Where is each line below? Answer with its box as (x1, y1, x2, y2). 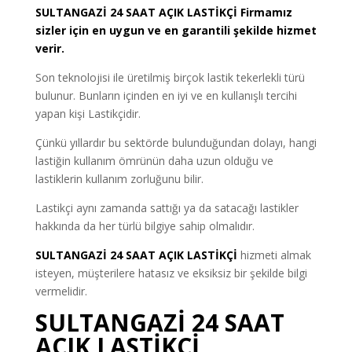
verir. (35, 41, 64, 57)
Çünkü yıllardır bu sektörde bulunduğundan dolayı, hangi (35, 135, 317, 151)
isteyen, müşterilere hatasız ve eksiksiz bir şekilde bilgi (35, 266, 307, 281)
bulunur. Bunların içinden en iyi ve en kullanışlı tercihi (35, 88, 297, 104)
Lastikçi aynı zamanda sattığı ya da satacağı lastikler (35, 200, 299, 216)
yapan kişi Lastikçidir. (35, 106, 141, 122)
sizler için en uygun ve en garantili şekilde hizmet (35, 23, 317, 38)
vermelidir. (35, 284, 87, 299)
